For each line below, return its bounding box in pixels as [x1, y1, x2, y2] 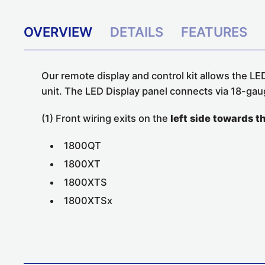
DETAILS [110, 24, 163, 40]
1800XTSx [64, 195, 112, 207]
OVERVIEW [24, 24, 92, 40]
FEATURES [181, 24, 247, 40]
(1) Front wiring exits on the [41, 112, 170, 125]
